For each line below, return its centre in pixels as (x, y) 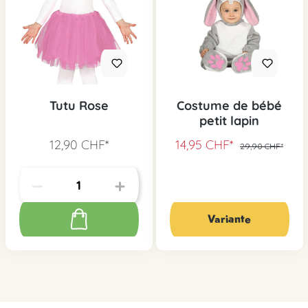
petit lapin (229, 121)
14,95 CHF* (206, 145)
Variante (229, 219)
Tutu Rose (79, 106)
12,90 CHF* (79, 145)
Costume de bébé (229, 106)
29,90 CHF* (262, 146)
